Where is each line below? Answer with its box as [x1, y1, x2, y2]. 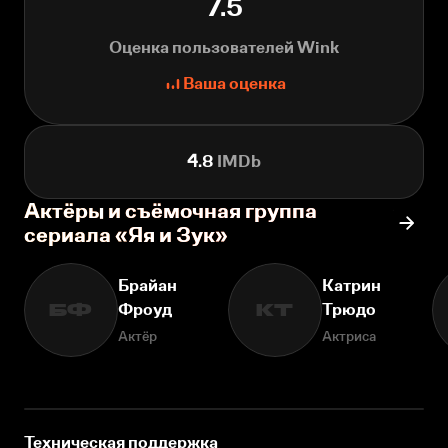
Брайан [118, 276, 177, 296]
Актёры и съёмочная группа [24, 198, 317, 224]
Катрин [322, 276, 381, 296]
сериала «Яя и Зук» [24, 222, 228, 248]
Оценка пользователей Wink [109, 38, 339, 58]
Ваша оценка [182, 74, 286, 94]
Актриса [322, 328, 376, 345]
